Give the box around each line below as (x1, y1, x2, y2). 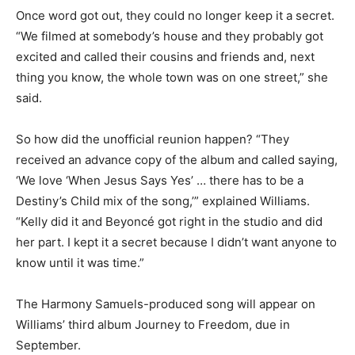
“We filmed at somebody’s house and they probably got (16, 28, 323, 44)
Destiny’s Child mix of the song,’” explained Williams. (16, 193, 310, 208)
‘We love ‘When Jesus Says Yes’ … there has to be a (16, 172, 303, 188)
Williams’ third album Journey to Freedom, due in (16, 316, 290, 332)
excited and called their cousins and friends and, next (16, 48, 315, 64)
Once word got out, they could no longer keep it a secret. (16, 7, 334, 23)
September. (16, 337, 81, 353)
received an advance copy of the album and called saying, (16, 151, 338, 167)
